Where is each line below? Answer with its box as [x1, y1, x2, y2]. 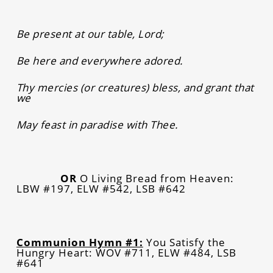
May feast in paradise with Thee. [16, 117, 179, 132]
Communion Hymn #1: [16, 235, 143, 249]
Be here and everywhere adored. [16, 53, 183, 68]
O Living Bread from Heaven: [79, 171, 234, 185]
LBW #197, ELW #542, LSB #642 [16, 181, 186, 196]
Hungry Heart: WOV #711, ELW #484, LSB [16, 245, 236, 260]
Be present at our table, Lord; [16, 26, 165, 41]
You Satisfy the [143, 235, 225, 249]
